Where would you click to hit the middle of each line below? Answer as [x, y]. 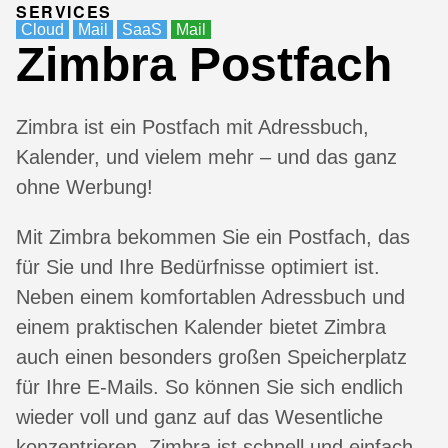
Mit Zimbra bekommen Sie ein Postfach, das [213, 236]
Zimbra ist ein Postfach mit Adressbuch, [192, 126]
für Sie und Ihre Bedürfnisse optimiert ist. [198, 266]
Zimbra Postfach [204, 64]
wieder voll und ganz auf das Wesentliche [199, 416]
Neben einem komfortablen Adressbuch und [210, 296]
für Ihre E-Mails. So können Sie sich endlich [209, 386]
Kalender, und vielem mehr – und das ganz [206, 156]
